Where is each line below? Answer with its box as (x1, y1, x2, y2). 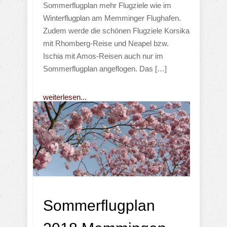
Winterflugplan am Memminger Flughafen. (43, 13, 181, 22)
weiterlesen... (43, 92, 87, 101)
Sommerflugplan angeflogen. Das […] (43, 64, 167, 73)
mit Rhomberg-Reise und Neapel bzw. (43, 39, 169, 48)
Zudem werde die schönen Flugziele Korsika (43, 26, 190, 35)
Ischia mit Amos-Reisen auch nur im (43, 51, 163, 60)
